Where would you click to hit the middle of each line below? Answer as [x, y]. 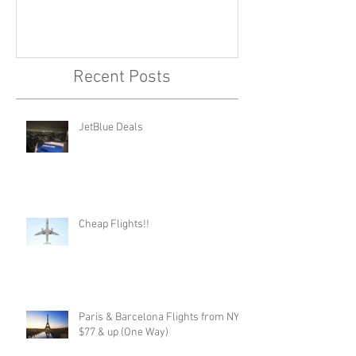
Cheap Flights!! [114, 225]
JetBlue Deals [111, 128]
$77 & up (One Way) [124, 333]
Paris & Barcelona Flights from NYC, [163, 318]
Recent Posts [122, 78]
